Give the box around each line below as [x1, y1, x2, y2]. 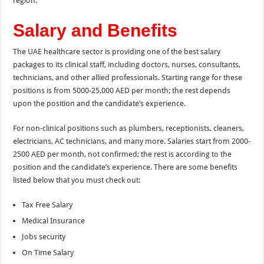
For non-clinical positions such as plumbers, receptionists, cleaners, [13, 124, 245, 133]
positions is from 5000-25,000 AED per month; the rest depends [13, 86, 231, 95]
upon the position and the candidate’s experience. [13, 99, 186, 108]
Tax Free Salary [22, 200, 73, 210]
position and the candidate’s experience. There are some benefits [13, 163, 238, 172]
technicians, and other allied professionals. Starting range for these [13, 73, 243, 82]
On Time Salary [22, 248, 74, 258]
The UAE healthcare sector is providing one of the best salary [13, 47, 221, 57]
